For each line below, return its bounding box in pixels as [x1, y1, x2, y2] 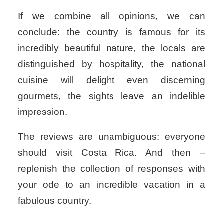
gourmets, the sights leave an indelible [18, 90, 205, 101]
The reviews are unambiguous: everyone [18, 131, 205, 142]
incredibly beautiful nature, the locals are [18, 42, 205, 53]
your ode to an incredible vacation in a [18, 179, 205, 190]
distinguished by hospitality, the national [18, 58, 205, 69]
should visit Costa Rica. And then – [18, 147, 205, 158]
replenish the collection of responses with [18, 163, 205, 174]
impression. [18, 106, 67, 117]
